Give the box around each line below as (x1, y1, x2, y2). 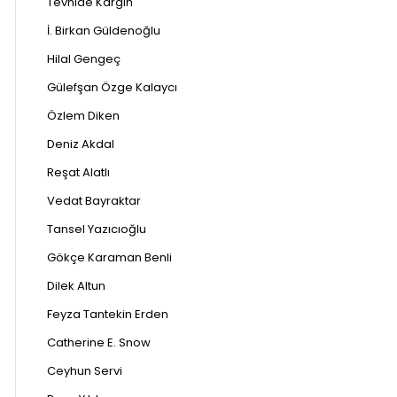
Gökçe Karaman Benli (47, 248, 172, 266)
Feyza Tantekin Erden (47, 305, 168, 323)
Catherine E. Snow (47, 333, 151, 351)
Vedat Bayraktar (47, 191, 141, 209)
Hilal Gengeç (47, 50, 121, 67)
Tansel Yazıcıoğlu (47, 220, 146, 237)
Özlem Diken (47, 106, 120, 124)
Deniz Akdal (47, 135, 114, 152)
